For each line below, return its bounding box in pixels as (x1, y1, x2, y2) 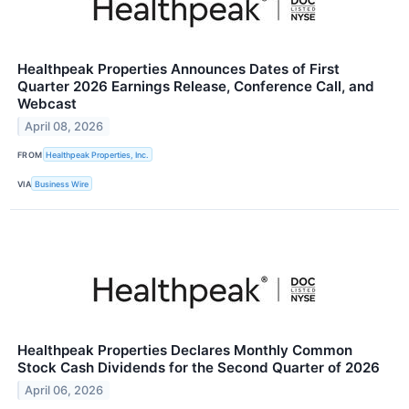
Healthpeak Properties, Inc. (46, 149, 150, 160)
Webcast (17, 94, 77, 112)
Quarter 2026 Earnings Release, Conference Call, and (17, 77, 374, 95)
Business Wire (35, 178, 89, 189)
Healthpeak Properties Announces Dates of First (17, 59, 340, 78)
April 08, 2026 (25, 119, 104, 133)
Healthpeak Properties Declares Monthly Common (17, 341, 352, 360)
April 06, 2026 (25, 383, 104, 398)
